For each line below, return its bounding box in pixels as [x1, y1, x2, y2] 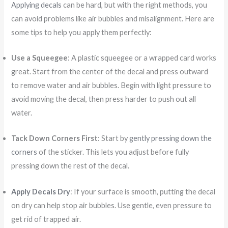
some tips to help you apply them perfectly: [11, 27, 152, 37]
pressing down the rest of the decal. [11, 161, 130, 170]
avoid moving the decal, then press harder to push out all [11, 94, 196, 103]
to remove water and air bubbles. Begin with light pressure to [11, 80, 212, 90]
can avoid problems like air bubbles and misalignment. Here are [11, 14, 215, 23]
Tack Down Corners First [11, 134, 98, 143]
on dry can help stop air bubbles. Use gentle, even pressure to [11, 201, 212, 210]
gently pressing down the [129, 134, 212, 143]
